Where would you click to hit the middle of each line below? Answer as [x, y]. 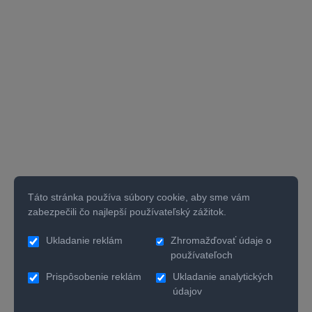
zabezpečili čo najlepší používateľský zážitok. [127, 212]
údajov [187, 291]
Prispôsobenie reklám [94, 276]
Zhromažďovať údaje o [221, 240]
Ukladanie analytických [223, 276]
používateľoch [201, 255]
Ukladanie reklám [84, 240]
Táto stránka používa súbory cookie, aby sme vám [139, 197]
